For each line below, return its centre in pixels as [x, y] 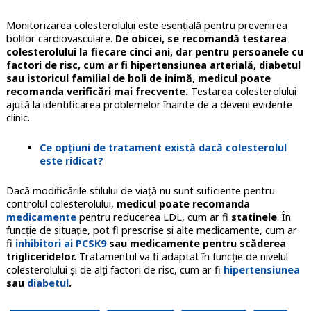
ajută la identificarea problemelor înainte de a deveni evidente [149, 105]
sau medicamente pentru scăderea [196, 244]
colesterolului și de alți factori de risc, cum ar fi [115, 270]
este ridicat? [71, 161]
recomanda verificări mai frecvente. [97, 92]
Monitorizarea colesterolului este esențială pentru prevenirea [146, 26]
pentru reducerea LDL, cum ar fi [153, 217]
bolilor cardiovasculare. [60, 39]
